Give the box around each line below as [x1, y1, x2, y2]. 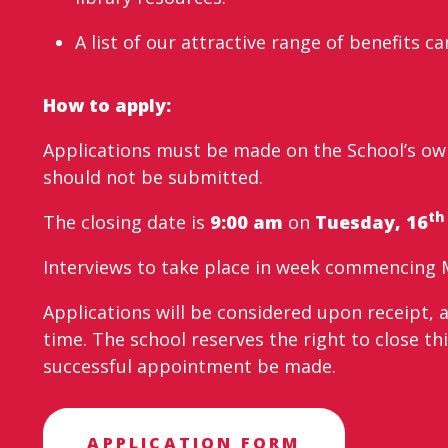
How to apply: [43, 92, 172, 117]
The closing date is [43, 209, 211, 234]
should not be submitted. [43, 164, 264, 189]
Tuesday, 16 [315, 209, 429, 234]
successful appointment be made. [43, 353, 337, 378]
